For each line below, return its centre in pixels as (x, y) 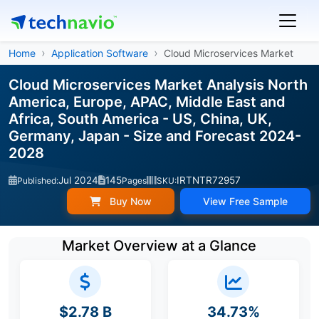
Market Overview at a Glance (159, 246)
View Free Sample (245, 201)
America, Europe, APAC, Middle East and (147, 102)
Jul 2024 (78, 180)
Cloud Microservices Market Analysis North (158, 85)
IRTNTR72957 (209, 180)
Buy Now (129, 201)
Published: (38, 181)
